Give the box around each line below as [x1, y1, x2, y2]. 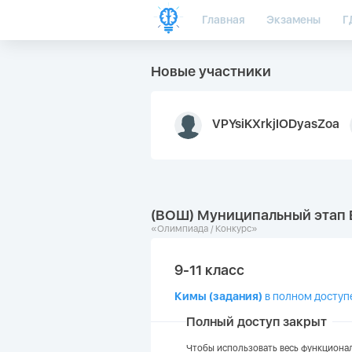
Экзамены [266, 13, 321, 26]
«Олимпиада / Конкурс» [151, 223, 258, 234]
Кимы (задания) [174, 290, 262, 302]
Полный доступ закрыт [186, 314, 327, 329]
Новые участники [151, 63, 271, 79]
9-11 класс [174, 262, 244, 278]
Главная [202, 13, 244, 26]
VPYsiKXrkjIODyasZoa [212, 116, 339, 132]
